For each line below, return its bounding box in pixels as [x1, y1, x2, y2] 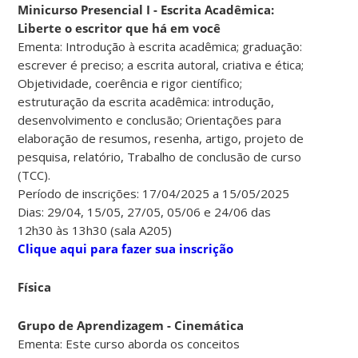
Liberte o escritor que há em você [18, 19, 221, 36]
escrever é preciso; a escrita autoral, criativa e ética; [18, 56, 304, 73]
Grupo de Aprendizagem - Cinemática [18, 316, 245, 333]
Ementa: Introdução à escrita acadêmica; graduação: [18, 38, 303, 54]
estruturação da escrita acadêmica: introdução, [18, 93, 275, 109]
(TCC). [18, 166, 51, 183]
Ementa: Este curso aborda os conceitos [18, 335, 241, 352]
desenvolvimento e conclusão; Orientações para [18, 111, 282, 128]
